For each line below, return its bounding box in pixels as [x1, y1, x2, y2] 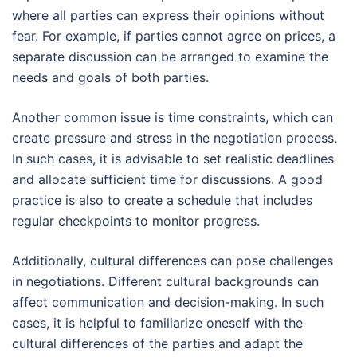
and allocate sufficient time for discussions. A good [12, 171, 323, 187]
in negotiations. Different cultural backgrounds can [12, 273, 319, 289]
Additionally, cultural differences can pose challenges [12, 252, 333, 269]
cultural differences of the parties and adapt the [12, 335, 303, 351]
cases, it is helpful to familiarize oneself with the [12, 314, 303, 331]
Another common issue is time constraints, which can [12, 108, 333, 125]
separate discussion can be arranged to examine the [12, 48, 328, 65]
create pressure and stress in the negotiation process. [12, 129, 337, 146]
